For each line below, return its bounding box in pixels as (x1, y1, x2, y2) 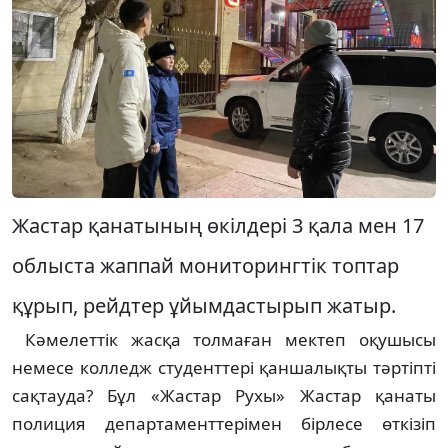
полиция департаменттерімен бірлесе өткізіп (12, 411, 436, 435)
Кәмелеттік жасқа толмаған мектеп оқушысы (12, 327, 436, 351)
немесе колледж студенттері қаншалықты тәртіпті (12, 355, 436, 379)
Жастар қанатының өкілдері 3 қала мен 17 (12, 211, 424, 239)
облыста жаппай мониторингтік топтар (12, 251, 399, 279)
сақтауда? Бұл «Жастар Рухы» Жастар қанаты (12, 383, 436, 407)
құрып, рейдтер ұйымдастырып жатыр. (12, 291, 396, 319)
